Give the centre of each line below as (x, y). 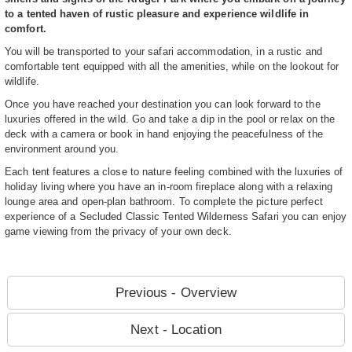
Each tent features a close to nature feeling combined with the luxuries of (174, 171)
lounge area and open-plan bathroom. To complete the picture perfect (164, 201)
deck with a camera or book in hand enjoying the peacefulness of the (164, 134)
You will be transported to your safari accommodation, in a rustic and (163, 51)
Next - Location (176, 329)
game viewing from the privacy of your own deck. (118, 231)
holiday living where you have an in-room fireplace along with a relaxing (169, 186)
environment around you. (62, 148)
